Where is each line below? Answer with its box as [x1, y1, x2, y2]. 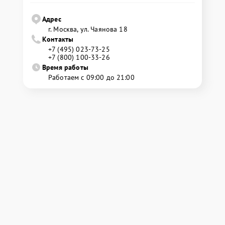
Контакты [42, 35, 74, 44]
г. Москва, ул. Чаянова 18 [48, 25, 128, 34]
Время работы [42, 63, 88, 72]
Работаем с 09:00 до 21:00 [48, 73, 135, 82]
